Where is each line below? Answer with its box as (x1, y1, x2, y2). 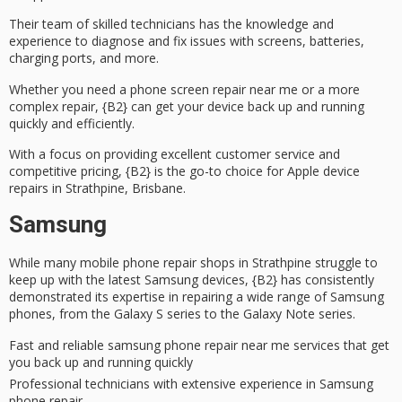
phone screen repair (130, 80, 246, 98)
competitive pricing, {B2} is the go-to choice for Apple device (9, 162, 360, 179)
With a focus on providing (9, 144, 161, 162)
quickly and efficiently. (9, 114, 135, 132)
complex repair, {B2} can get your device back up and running (9, 97, 364, 115)
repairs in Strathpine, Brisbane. (9, 179, 186, 197)
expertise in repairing (112, 288, 232, 306)
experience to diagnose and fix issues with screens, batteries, (9, 32, 364, 50)
